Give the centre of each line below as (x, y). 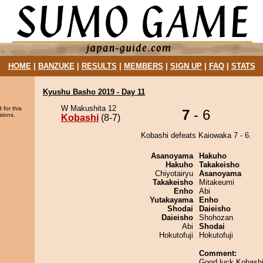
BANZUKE (56, 66)
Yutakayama (171, 200)
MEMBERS (143, 66)
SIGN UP (186, 66)
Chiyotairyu (174, 173)
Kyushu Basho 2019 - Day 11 (94, 92)
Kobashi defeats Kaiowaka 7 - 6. (196, 135)
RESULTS (99, 66)
